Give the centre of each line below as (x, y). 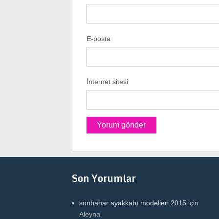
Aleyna (90, 214)
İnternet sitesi (107, 82)
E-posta (98, 39)
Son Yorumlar (104, 178)
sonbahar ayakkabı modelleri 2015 (133, 203)
